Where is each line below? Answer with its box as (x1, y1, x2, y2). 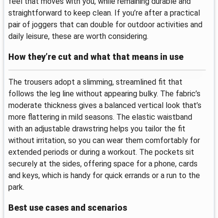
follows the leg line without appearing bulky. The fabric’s (8, 89, 200, 98)
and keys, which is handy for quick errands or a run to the (8, 170, 200, 180)
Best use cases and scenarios (8, 202, 127, 213)
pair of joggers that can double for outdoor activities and (8, 20, 202, 30)
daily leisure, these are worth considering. (8, 32, 148, 41)
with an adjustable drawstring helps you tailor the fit (8, 124, 185, 133)
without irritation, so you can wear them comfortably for (8, 135, 200, 145)
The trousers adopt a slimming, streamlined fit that (8, 77, 182, 87)
